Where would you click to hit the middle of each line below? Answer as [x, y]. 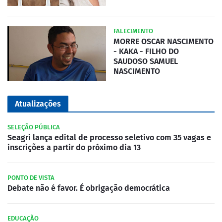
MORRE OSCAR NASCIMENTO [164, 42]
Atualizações [38, 104]
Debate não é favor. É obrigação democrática [89, 188]
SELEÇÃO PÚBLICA [34, 127]
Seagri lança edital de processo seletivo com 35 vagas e [109, 138]
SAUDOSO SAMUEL [146, 61]
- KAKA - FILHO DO [146, 52]
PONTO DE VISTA [31, 178]
